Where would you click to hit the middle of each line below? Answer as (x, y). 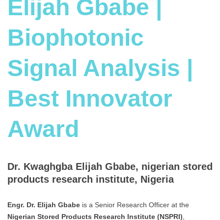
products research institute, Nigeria (91, 179)
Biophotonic (76, 38)
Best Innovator (90, 99)
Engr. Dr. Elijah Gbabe (44, 205)
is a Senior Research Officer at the (135, 205)
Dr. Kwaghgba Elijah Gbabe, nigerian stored (110, 167)
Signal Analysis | (100, 68)
